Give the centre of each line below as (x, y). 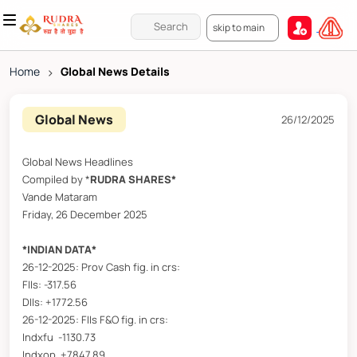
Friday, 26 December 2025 (85, 215)
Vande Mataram (60, 197)
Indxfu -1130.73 (59, 337)
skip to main (238, 28)
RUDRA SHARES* (133, 180)
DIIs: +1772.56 (55, 302)
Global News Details (115, 72)
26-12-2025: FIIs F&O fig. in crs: (96, 320)
